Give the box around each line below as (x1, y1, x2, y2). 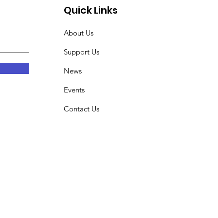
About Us (64, 28, 94, 37)
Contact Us (64, 104, 100, 113)
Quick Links (64, 3, 118, 17)
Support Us (64, 47, 100, 56)
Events (64, 85, 85, 94)
